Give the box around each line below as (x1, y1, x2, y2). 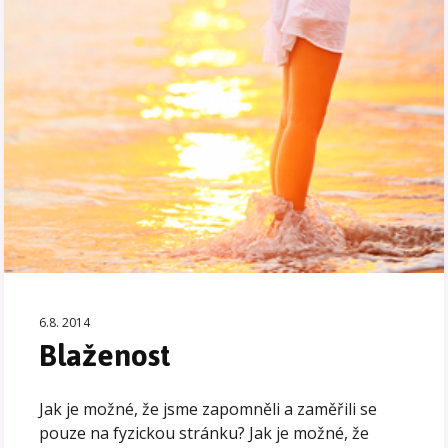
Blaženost (39, 325, 172, 385)
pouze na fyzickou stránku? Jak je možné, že (39, 421, 370, 444)
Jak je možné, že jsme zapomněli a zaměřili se (39, 397, 378, 420)
